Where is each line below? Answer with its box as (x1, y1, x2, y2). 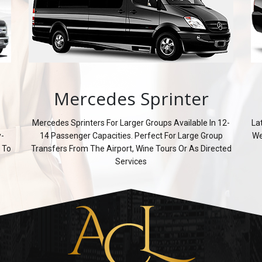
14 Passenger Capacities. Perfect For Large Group (39, 130, 223, 140)
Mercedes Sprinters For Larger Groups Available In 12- (32, 118, 230, 127)
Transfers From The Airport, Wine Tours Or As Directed (30, 143, 232, 153)
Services (115, 156, 147, 166)
